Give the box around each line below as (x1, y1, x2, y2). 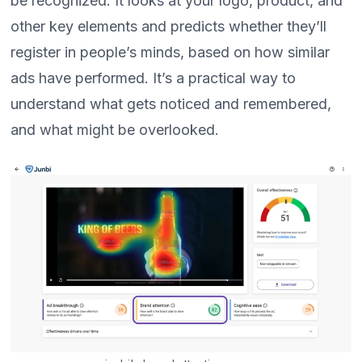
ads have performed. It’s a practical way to (11, 69, 297, 86)
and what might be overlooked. (11, 120, 220, 138)
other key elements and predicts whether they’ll (11, 17, 327, 35)
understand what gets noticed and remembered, (11, 95, 332, 112)
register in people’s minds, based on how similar (11, 43, 330, 61)
